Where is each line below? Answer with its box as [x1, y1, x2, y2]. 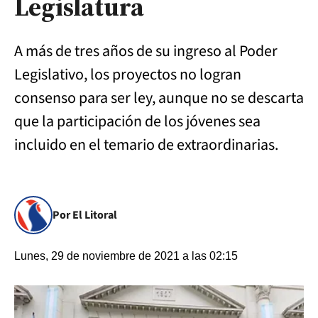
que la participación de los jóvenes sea [14, 110, 261, 133]
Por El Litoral [53, 207, 117, 223]
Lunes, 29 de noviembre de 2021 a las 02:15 [14, 250, 238, 262]
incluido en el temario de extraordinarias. [14, 133, 278, 156]
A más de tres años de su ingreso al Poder [14, 40, 278, 62]
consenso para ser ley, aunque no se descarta [14, 87, 304, 109]
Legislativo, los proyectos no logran [14, 63, 241, 86]
